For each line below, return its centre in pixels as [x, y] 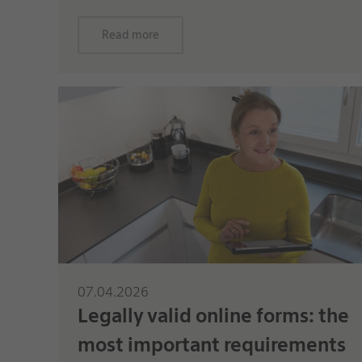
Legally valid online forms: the [213, 315]
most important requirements [211, 344]
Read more [130, 34]
